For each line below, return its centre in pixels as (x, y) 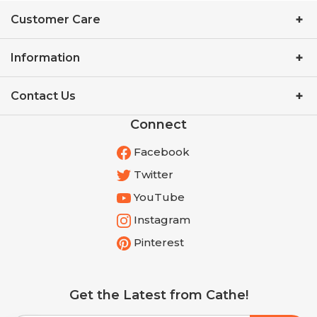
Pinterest (157, 242)
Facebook (160, 151)
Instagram (160, 219)
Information (45, 57)
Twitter (152, 174)
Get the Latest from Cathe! (158, 295)
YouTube (157, 197)
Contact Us (43, 96)
